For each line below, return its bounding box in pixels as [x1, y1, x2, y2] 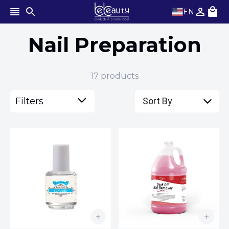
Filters [15, 95, 43, 107]
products [101, 71, 139, 81]
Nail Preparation [28, 32, 201, 57]
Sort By [142, 96, 173, 106]
